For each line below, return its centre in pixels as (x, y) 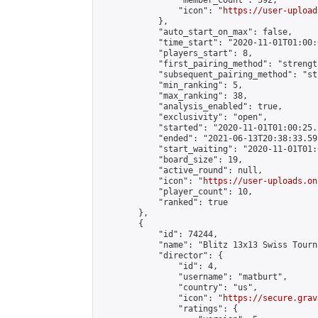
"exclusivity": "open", (183, 117)
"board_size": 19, (171, 160)
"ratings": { (168, 309)
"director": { (161, 256)
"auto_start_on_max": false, (196, 32)
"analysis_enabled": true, (191, 106)
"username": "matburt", (193, 277)
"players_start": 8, (176, 53)
